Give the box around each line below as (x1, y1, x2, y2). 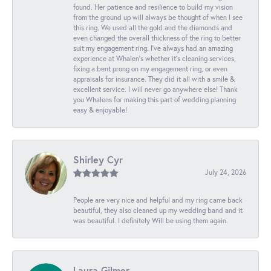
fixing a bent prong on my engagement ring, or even (73, 64, 227, 73)
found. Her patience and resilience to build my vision (73, 2, 233, 11)
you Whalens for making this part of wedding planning (73, 94, 236, 104)
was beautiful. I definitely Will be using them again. (73, 215, 228, 225)
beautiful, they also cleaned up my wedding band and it (73, 205, 243, 215)
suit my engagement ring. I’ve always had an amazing (73, 43, 233, 53)
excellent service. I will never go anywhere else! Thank (73, 84, 238, 94)
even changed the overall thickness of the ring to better (73, 33, 241, 42)
